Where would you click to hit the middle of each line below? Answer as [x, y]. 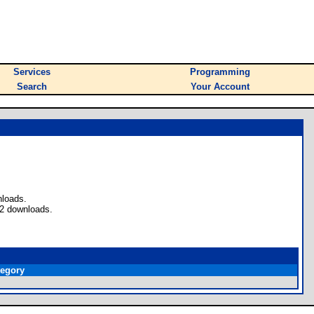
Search [32, 87]
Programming [220, 72]
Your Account [220, 87]
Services [32, 72]
